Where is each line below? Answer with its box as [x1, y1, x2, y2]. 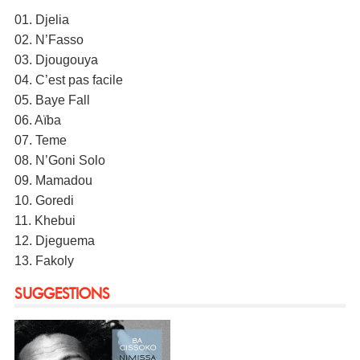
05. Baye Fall [14, 92, 90, 107]
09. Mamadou [14, 173, 92, 187]
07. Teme [14, 133, 67, 147]
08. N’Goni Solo [14, 153, 105, 167]
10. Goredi [14, 193, 74, 207]
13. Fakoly [14, 253, 74, 268]
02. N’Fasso [14, 32, 84, 47]
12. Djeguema [14, 233, 95, 247]
